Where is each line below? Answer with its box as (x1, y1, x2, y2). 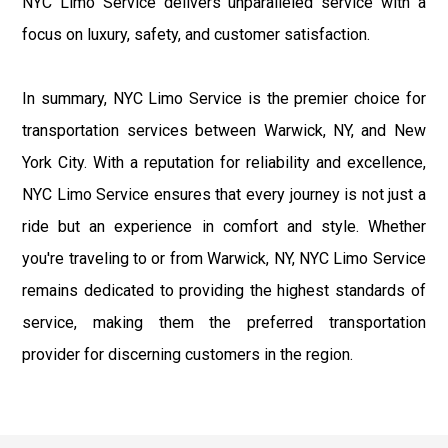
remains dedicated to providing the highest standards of (22, 280, 426, 300)
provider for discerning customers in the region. (22, 344, 354, 364)
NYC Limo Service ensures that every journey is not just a (22, 184, 426, 204)
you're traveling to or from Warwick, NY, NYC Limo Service (22, 248, 426, 268)
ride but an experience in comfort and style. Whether (22, 216, 426, 236)
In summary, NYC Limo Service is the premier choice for (22, 88, 426, 108)
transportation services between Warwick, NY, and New (22, 120, 426, 140)
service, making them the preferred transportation (22, 312, 426, 332)
